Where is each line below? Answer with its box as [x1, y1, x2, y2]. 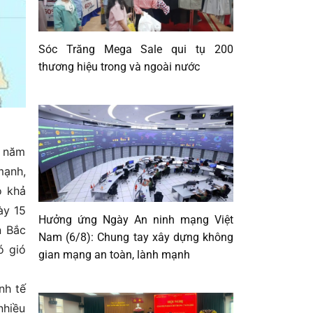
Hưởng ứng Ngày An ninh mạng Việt [38, 213, 233, 227]
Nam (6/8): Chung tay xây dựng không [38, 231, 233, 245]
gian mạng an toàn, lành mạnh [38, 248, 190, 262]
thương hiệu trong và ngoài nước [38, 59, 200, 73]
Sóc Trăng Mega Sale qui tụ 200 [38, 42, 233, 56]
